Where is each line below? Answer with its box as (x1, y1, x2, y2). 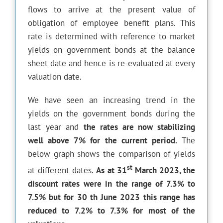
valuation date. (28, 71, 82, 82)
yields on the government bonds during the (28, 108, 195, 119)
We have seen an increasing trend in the (28, 95, 195, 106)
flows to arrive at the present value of (28, 4, 195, 15)
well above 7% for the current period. (28, 135, 177, 146)
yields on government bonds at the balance (28, 44, 195, 55)
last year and (28, 121, 84, 132)
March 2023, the (132, 164, 195, 176)
